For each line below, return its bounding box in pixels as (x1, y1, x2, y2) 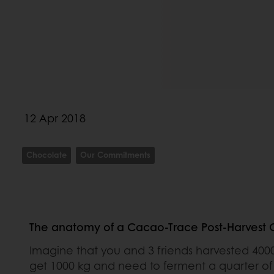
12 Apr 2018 (24, 110, 86, 126)
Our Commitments (80, 149, 150, 160)
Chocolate (26, 149, 67, 160)
